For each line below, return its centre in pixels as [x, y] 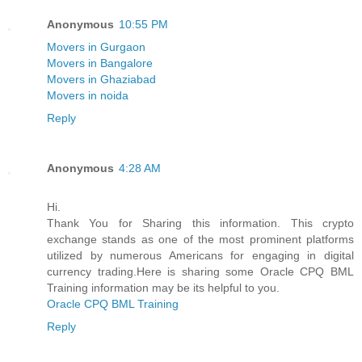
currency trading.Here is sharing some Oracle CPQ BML [200, 271]
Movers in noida [88, 95]
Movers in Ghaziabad [101, 79]
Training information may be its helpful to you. [163, 287]
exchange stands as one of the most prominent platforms [200, 239]
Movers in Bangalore [100, 63]
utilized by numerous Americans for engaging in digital [200, 255]
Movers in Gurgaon [96, 46]
